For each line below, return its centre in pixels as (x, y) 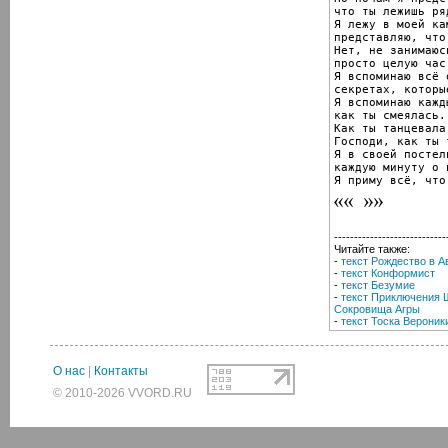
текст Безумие (378, 284)
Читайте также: (372, 248)
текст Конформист (388, 272)
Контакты (121, 371)
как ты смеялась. (390, 115)
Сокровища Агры (377, 308)
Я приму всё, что (390, 180)
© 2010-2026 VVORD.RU (122, 393)
